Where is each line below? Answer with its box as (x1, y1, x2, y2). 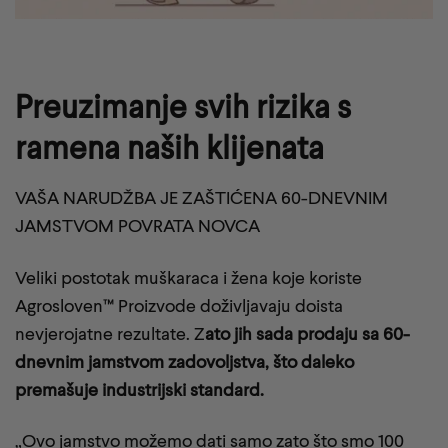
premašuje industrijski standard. (15, 378, 264, 400)
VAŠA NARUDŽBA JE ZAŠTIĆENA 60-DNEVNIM (15, 187, 388, 209)
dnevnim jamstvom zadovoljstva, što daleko (15, 350, 354, 372)
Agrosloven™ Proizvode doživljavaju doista (15, 294, 343, 316)
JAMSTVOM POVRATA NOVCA (15, 215, 260, 237)
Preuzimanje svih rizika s (15, 87, 351, 126)
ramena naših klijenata (15, 128, 324, 167)
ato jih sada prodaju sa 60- (205, 322, 410, 344)
